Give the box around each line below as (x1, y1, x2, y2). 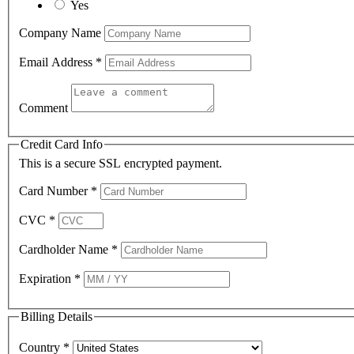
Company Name (19, 26, 104, 40)
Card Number (19, 183, 91, 198)
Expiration (19, 271, 74, 285)
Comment (19, 101, 71, 115)
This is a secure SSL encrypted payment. (19, 156, 222, 170)
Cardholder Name (19, 242, 111, 256)
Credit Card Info (21, 137, 103, 152)
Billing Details (21, 309, 92, 323)
